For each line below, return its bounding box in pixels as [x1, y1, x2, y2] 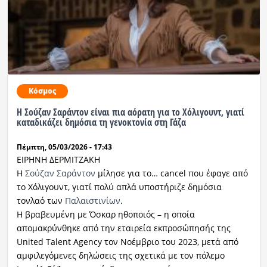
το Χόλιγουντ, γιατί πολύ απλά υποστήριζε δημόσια [16, 181, 222, 193]
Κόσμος [28, 85, 56, 96]
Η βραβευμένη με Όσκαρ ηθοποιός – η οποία [16, 208, 195, 220]
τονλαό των [16, 194, 65, 206]
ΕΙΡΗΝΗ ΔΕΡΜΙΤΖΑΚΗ [16, 153, 100, 165]
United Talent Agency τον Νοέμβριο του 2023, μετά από [16, 235, 238, 247]
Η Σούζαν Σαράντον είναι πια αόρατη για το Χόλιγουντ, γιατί [16, 105, 244, 119]
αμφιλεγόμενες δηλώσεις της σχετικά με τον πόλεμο [16, 249, 225, 261]
